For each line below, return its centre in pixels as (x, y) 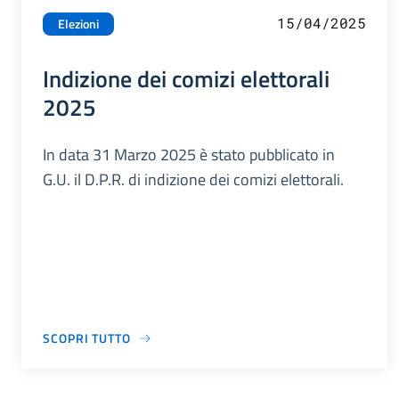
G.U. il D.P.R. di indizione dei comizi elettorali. (193, 180)
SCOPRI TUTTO (87, 338)
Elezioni (78, 24)
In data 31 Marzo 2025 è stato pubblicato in (189, 155)
